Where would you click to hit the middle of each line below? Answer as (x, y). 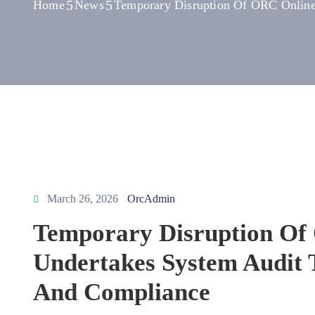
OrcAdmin (151, 199)
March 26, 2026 (83, 199)
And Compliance (122, 292)
